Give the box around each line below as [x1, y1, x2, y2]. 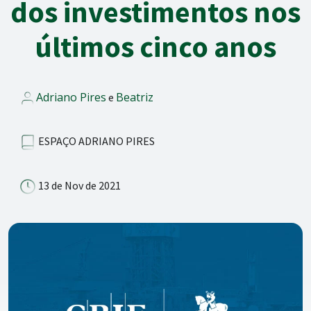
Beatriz [116, 89, 153, 105]
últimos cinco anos [35, 28, 276, 65]
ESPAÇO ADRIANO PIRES [36, 134, 155, 149]
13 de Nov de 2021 [36, 178, 121, 193]
